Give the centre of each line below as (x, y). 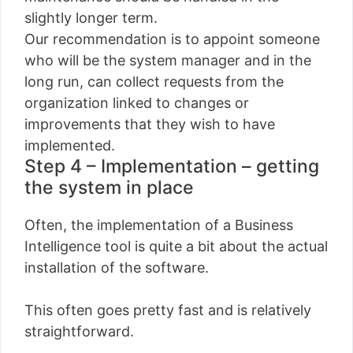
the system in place (109, 187)
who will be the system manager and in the (168, 60)
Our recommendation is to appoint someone (172, 39)
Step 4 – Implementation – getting (172, 166)
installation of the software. (117, 267)
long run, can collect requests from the (154, 81)
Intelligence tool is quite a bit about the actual (176, 246)
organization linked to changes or (137, 102)
